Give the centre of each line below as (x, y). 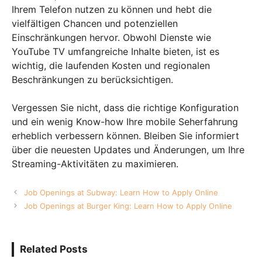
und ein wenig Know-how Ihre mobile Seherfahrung (125, 121)
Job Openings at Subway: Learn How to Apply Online (121, 192)
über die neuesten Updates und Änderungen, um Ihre (128, 149)
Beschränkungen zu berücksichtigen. (94, 79)
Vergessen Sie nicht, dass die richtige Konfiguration (125, 107)
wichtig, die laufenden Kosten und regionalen (111, 65)
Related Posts (54, 249)
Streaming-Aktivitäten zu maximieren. (95, 163)
